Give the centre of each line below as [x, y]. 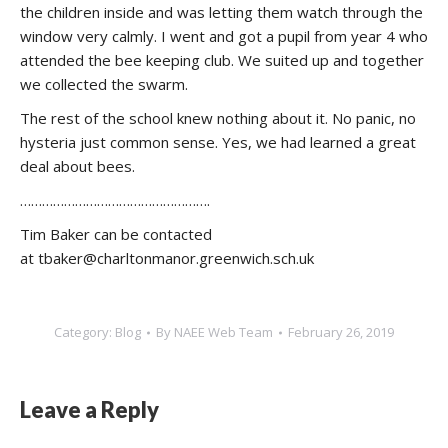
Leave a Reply [89, 409]
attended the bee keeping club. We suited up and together [222, 60]
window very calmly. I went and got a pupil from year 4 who [224, 36]
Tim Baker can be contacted [116, 234]
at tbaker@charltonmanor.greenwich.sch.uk [167, 258]
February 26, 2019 [341, 332]
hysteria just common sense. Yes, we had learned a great [218, 142]
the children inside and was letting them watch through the [221, 12]
